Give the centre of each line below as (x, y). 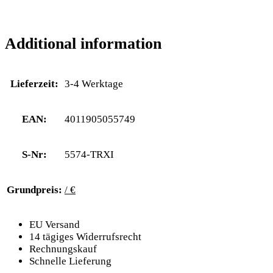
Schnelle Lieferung (70, 261)
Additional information (83, 44)
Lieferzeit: (34, 84)
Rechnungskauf (63, 249)
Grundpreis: (34, 190)
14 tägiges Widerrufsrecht (85, 237)
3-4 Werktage (94, 84)
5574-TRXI (89, 155)
